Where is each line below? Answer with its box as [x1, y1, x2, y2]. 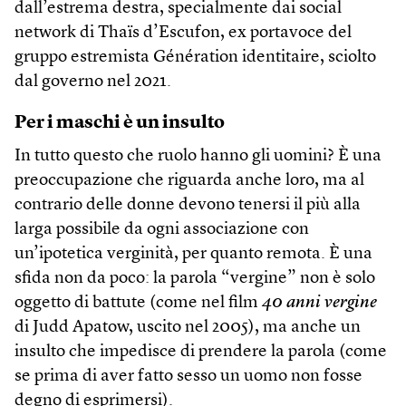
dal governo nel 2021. [14, 72, 171, 91]
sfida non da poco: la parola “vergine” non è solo [14, 269, 375, 287]
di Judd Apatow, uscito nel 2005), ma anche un [14, 318, 361, 336]
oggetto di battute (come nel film [14, 294, 262, 312]
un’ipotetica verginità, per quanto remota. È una [14, 245, 372, 263]
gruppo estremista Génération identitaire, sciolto [14, 48, 376, 66]
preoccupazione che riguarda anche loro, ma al [14, 171, 364, 189]
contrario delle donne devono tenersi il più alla [14, 196, 361, 214]
